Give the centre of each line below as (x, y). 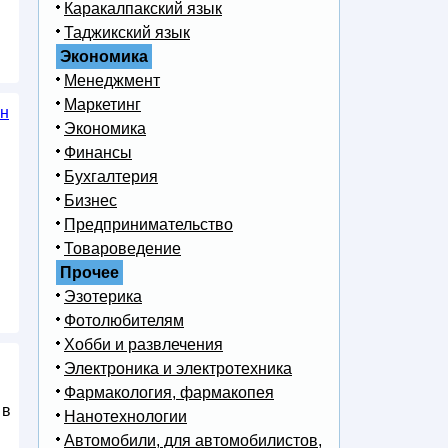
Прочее (89, 273)
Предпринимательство (148, 225)
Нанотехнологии (125, 417)
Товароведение (122, 249)
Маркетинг (102, 105)
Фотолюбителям (124, 321)
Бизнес (90, 201)
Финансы (98, 153)
